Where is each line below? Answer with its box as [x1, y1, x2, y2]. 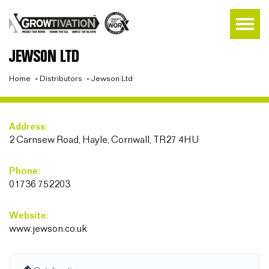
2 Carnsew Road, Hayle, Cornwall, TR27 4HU [9, 135, 199, 145]
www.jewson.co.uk [9, 224, 87, 234]
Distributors [40, 74, 82, 83]
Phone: [9, 166, 40, 177]
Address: [9, 122, 47, 132]
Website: [9, 211, 49, 221]
